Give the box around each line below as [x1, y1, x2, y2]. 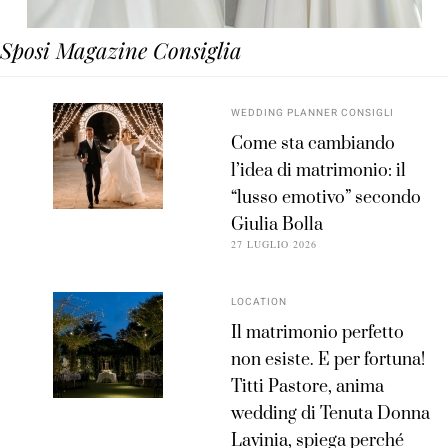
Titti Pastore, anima [231, 376, 385, 399]
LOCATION [231, 295, 288, 310]
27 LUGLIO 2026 [231, 237, 318, 252]
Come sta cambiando [231, 133, 396, 156]
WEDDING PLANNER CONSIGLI [231, 106, 395, 121]
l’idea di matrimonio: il [231, 160, 407, 183]
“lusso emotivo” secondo [231, 187, 422, 210]
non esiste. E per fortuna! [231, 349, 426, 372]
